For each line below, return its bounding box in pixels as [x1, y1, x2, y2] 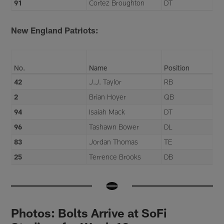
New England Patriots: [11, 25, 99, 35]
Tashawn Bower [89, 122, 139, 131]
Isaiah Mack [89, 107, 125, 116]
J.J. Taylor [89, 77, 122, 86]
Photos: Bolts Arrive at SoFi [11, 205, 167, 220]
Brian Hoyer [89, 92, 126, 101]
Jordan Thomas [89, 137, 138, 146]
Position [164, 63, 190, 72]
